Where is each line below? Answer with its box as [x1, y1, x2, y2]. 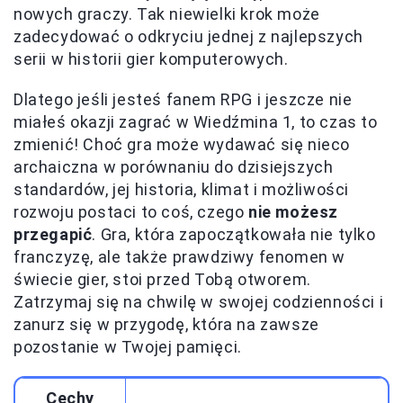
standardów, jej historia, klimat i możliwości [13, 180, 350, 200]
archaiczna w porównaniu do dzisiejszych [13, 157, 334, 177]
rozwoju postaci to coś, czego [13, 202, 249, 222]
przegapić [13, 225, 93, 245]
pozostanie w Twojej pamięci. [13, 337, 242, 357]
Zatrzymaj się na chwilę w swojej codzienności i [13, 292, 384, 312]
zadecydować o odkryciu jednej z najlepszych [13, 27, 363, 47]
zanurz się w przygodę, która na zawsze [13, 315, 319, 335]
